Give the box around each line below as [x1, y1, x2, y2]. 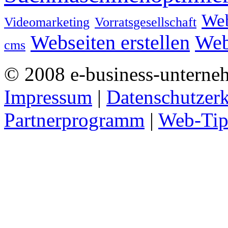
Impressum [4, 86, 92, 108]
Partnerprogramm [4, 109, 145, 131]
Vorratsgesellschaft [95, 15, 196, 30]
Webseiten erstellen [31, 32, 190, 54]
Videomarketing [4, 15, 90, 30]
